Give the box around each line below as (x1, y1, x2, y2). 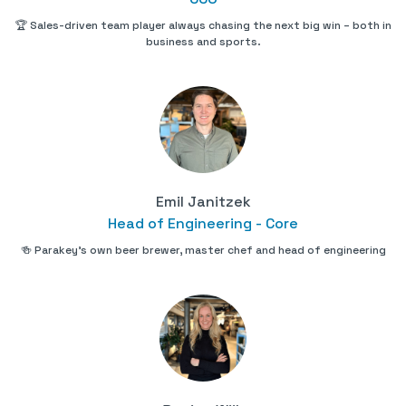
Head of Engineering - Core (108, 214, 298, 234)
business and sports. (145, 34, 261, 50)
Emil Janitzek (155, 192, 251, 212)
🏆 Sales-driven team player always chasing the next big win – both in (14, 18, 391, 34)
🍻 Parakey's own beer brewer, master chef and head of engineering (20, 243, 386, 258)
